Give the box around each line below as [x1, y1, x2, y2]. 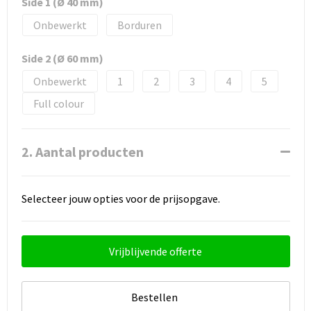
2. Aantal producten [21, 142, 144, 160]
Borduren [117, 17, 162, 32]
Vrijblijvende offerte [109, 244, 202, 258]
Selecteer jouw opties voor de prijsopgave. [21, 191, 220, 205]
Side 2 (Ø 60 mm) [21, 51, 103, 65]
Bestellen [131, 289, 178, 304]
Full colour [33, 96, 84, 110]
